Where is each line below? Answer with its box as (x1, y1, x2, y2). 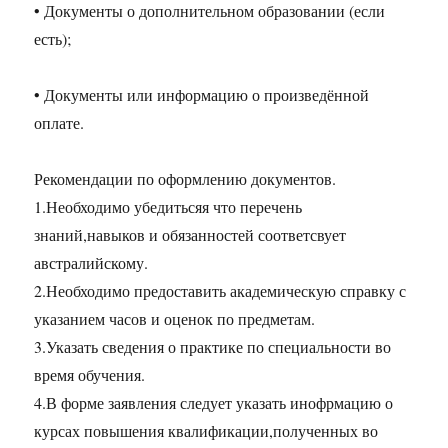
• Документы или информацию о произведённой (34, 84, 370, 106)
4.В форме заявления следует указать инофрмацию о (34, 392, 394, 414)
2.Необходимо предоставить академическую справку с (34, 280, 407, 302)
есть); (34, 28, 72, 50)
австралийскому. (34, 252, 149, 274)
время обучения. (34, 364, 146, 386)
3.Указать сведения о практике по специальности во (34, 336, 392, 358)
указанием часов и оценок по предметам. (34, 308, 316, 330)
